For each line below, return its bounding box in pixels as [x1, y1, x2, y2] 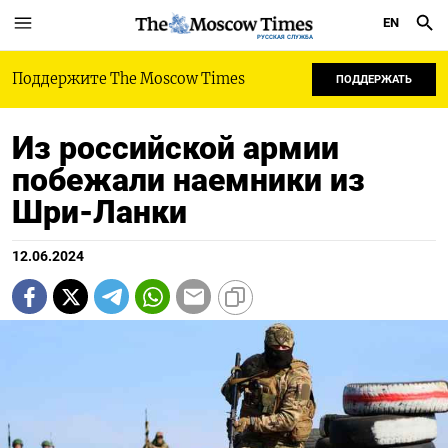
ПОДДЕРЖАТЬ [336, 73, 412, 86]
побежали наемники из [12, 161, 365, 199]
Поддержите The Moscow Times [12, 70, 245, 88]
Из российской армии [12, 129, 339, 167]
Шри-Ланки [12, 193, 187, 231]
